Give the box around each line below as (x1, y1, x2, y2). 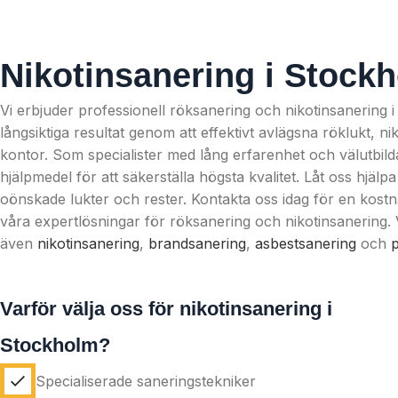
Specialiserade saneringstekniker (36, 371, 256, 390)
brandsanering (148, 235, 246, 252)
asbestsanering (255, 235, 356, 252)
